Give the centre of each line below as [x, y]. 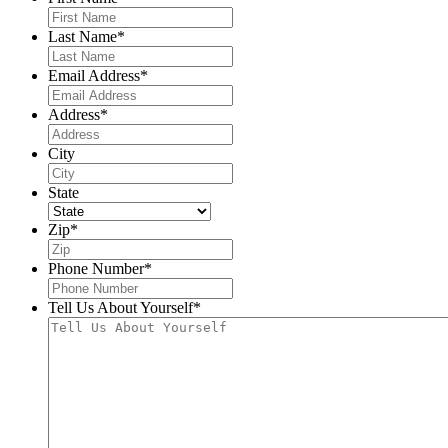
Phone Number [96, 268]
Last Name [82, 36]
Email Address [94, 75]
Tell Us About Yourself [120, 307]
